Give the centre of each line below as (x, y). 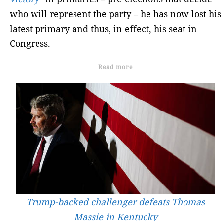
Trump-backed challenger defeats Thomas (115, 202)
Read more (115, 67)
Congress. (30, 43)
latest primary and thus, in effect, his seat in (103, 28)
